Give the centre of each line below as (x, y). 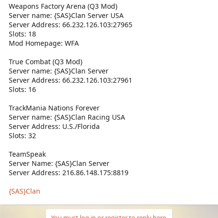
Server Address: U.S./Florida (54, 126)
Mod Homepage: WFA (44, 43)
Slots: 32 (22, 135)
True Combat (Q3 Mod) (45, 61)
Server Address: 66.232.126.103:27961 (71, 80)
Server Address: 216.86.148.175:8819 (69, 172)
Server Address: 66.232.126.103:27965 (71, 24)
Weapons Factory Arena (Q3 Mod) (63, 6)
